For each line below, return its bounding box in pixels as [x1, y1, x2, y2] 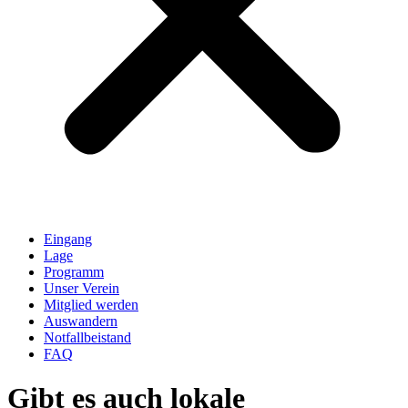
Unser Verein [44, 280, 119, 296]
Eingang [44, 231, 92, 247]
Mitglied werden [44, 297, 138, 312]
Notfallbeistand [44, 330, 131, 345]
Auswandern [44, 313, 117, 329]
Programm [44, 264, 104, 280]
